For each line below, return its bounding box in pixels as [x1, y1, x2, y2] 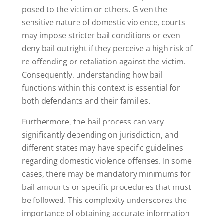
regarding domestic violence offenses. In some [21, 155, 192, 167]
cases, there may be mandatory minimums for [21, 169, 191, 180]
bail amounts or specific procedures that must [21, 182, 191, 193]
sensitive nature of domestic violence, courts [21, 17, 185, 28]
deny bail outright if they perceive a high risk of [21, 43, 192, 54]
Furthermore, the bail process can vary [21, 116, 164, 127]
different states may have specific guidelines [21, 142, 183, 154]
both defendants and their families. [21, 95, 150, 107]
